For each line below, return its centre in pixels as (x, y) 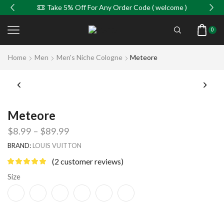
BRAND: (20, 145)
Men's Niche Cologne (89, 57)
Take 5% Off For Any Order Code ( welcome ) (117, 7)
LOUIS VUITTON (57, 145)
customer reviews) (91, 161)
